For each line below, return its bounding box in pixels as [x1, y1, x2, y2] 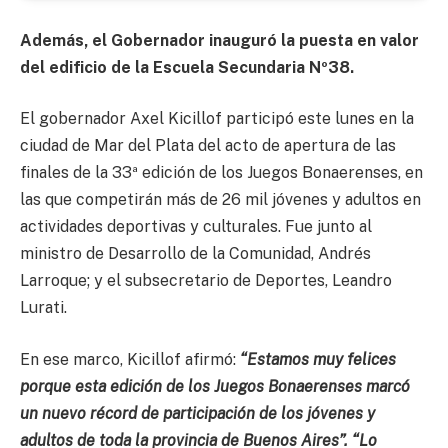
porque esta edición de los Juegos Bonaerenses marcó [20, 376, 410, 396]
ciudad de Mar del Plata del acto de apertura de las [20, 136, 396, 156]
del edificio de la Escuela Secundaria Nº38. [20, 57, 354, 77]
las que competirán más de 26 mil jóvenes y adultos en [20, 190, 421, 210]
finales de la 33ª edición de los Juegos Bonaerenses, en [20, 163, 423, 183]
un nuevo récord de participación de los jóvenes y [20, 403, 375, 423]
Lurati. [20, 298, 71, 318]
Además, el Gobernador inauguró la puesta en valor [20, 30, 419, 50]
